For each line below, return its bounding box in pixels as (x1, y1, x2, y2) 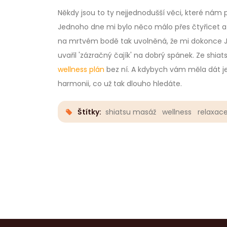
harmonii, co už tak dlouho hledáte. (58, 79, 182, 89)
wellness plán (58, 64, 104, 75)
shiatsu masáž (105, 106, 156, 117)
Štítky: (78, 106, 103, 117)
